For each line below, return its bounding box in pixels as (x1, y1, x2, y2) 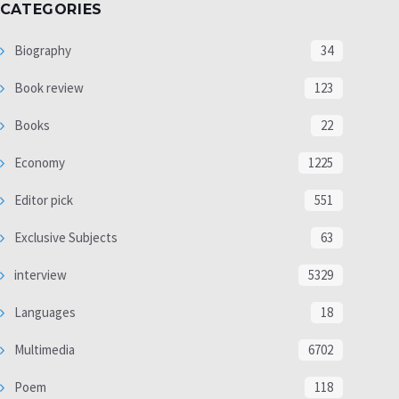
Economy (11, 153, 65, 171)
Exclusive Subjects (11, 228, 118, 246)
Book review (11, 78, 84, 96)
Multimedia (11, 340, 75, 358)
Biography (11, 41, 71, 59)
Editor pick (11, 191, 73, 208)
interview (11, 265, 67, 283)
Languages (11, 303, 76, 321)
